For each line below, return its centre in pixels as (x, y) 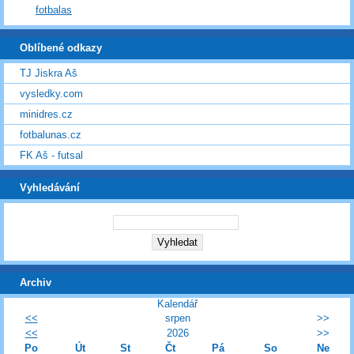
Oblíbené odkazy (61, 48)
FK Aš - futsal (51, 155)
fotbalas (54, 9)
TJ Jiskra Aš (49, 73)
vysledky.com (51, 93)
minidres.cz (46, 114)
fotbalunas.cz (51, 134)
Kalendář (177, 303)
